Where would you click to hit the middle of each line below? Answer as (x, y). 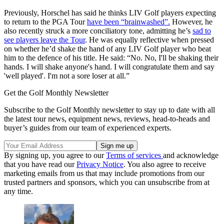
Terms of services (134, 155)
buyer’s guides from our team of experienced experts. (88, 127)
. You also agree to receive (165, 164)
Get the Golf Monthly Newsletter (56, 92)
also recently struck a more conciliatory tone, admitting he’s (98, 30)
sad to (202, 30)
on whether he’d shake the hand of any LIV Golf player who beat (107, 48)
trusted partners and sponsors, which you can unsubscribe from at (107, 182)
